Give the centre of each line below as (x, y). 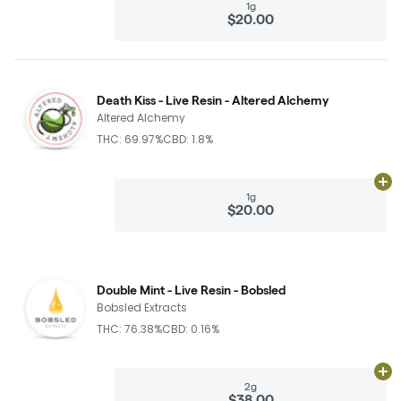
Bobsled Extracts (142, 307)
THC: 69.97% (130, 139)
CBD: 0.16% (191, 328)
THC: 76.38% (129, 328)
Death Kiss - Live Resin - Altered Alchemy (213, 100)
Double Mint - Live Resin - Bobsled (191, 290)
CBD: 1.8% (188, 139)
